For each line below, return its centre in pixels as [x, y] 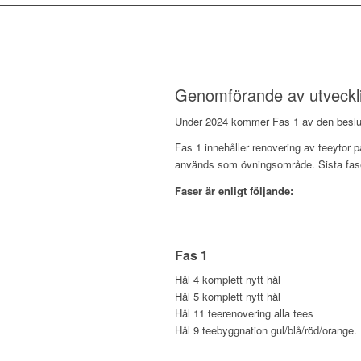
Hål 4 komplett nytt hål [228, 279]
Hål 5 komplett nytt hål [228, 296]
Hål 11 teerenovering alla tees [244, 313]
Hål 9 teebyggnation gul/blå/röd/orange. [266, 330]
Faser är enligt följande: [234, 190]
